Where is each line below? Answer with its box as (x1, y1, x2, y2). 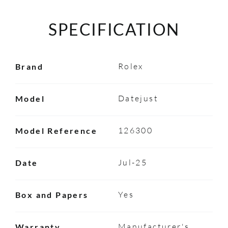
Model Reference (15, 125, 97, 135)
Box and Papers (15, 189, 89, 199)
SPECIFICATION (48, 19, 180, 39)
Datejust (118, 93, 158, 103)
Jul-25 (118, 157, 148, 167)
